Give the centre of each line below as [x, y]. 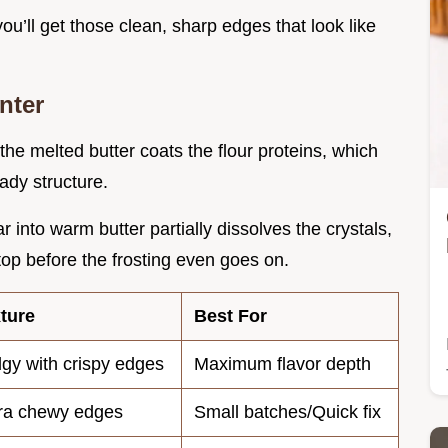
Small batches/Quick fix [287, 412]
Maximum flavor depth [282, 364]
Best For [230, 316]
